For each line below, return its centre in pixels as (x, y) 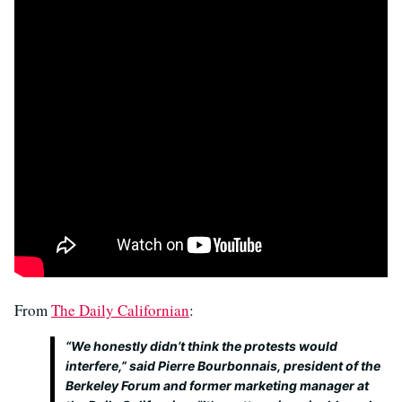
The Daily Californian (120, 310)
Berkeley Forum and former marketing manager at (217, 385)
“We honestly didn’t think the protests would (201, 346)
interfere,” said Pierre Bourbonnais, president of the (223, 366)
